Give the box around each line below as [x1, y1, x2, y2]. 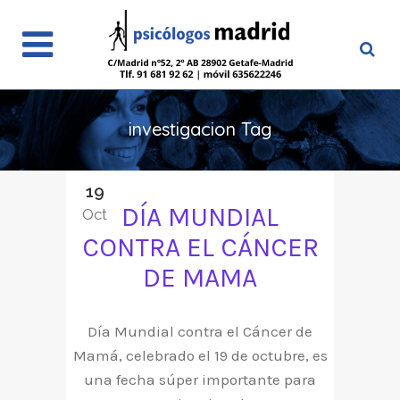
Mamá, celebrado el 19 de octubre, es [72, 346, 328, 364]
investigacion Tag [129, 118, 271, 140]
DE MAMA [143, 261, 257, 294]
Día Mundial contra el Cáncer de [87, 321, 312, 340]
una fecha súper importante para [84, 370, 316, 388]
